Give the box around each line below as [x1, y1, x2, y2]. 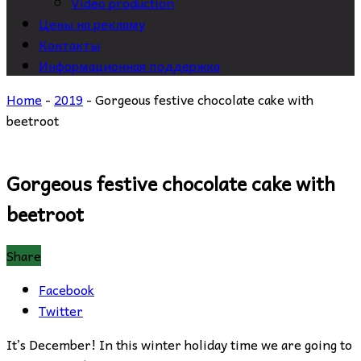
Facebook [39, 278, 94, 300]
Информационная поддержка [39, 54, 220, 76]
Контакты [39, 33, 100, 55]
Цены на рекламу [39, 12, 145, 34]
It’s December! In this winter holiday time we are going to [6, 333, 352, 355]
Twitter [39, 299, 83, 321]
